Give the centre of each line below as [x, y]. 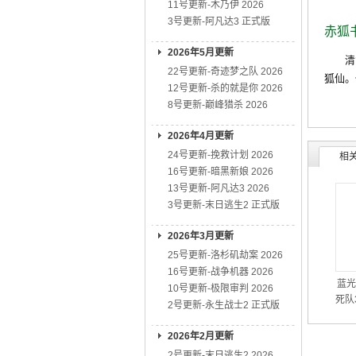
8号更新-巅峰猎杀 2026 [218, 105]
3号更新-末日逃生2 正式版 [224, 205]
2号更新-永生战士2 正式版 [224, 305]
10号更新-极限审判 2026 [221, 288]
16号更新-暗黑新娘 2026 [221, 172]
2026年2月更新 [201, 336]
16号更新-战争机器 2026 [221, 272]
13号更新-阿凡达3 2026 [219, 188]
